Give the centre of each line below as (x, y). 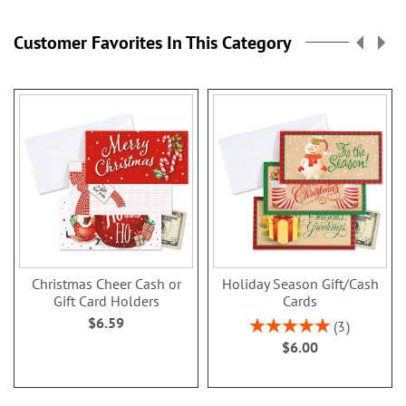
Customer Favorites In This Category (153, 42)
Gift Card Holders (106, 300)
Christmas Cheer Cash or (106, 283)
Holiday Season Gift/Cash (300, 283)
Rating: (269, 323)
